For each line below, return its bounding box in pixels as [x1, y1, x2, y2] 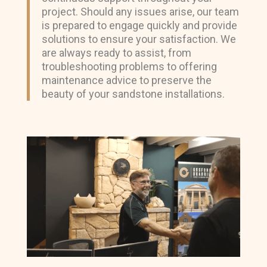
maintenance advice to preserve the [41, 74, 212, 87]
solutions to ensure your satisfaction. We [41, 33, 236, 46]
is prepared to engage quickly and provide [41, 19, 237, 32]
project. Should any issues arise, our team [41, 5, 239, 18]
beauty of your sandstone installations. [41, 88, 225, 101]
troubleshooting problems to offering [41, 60, 217, 73]
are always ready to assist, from [41, 46, 191, 60]
